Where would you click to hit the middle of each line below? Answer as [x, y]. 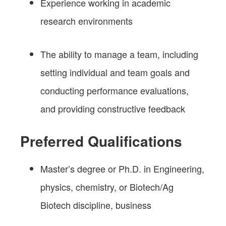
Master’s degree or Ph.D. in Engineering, [122, 168]
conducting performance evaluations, [115, 90]
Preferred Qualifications [101, 141]
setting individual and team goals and [115, 72]
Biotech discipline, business [96, 205]
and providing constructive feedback [113, 108]
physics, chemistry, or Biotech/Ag [107, 186]
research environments [87, 20]
